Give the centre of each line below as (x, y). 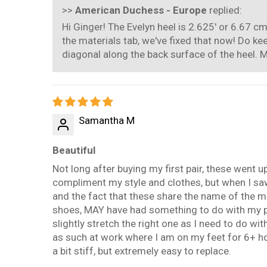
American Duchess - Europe (141, 10)
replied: (224, 10)
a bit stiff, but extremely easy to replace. (142, 251)
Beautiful (74, 150)
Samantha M (107, 121)
